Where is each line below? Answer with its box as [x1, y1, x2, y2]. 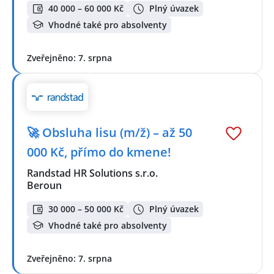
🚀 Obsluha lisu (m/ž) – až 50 [27, 124, 192, 141]
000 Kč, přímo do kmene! [27, 143, 171, 160]
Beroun [27, 178, 62, 192]
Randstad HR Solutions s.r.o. [27, 166, 159, 180]
